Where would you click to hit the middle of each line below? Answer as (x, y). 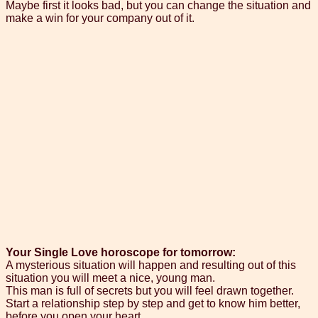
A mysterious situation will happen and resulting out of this (151, 265)
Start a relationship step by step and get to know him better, (153, 304)
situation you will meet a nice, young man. (110, 278)
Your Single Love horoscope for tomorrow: (121, 253)
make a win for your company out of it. (100, 18)
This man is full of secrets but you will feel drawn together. (150, 291)
